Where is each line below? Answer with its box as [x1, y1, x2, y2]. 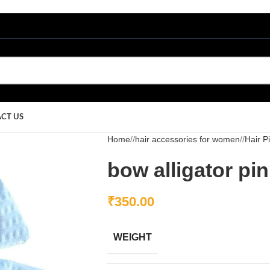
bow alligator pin [107, 159, 269, 181]
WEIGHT [113, 232, 152, 242]
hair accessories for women [134, 134, 240, 144]
